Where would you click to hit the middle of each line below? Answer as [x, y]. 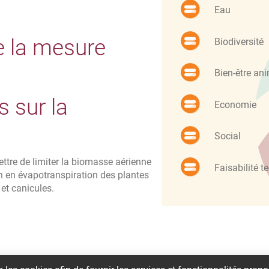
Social [228, 136]
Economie [235, 104]
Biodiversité [239, 41]
